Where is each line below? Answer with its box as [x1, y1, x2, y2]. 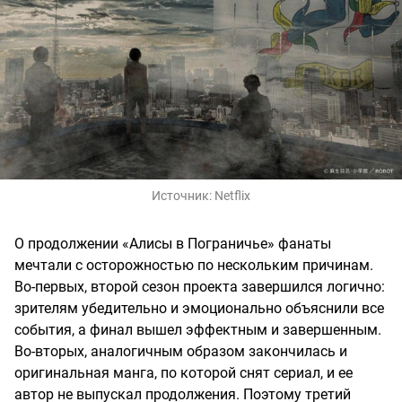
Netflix [214, 188, 250, 203]
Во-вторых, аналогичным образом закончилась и [14, 342, 347, 360]
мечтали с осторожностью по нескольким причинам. [14, 256, 373, 274]
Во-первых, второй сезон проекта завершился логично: [14, 277, 385, 295]
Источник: [152, 188, 214, 203]
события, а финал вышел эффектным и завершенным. [14, 320, 381, 338]
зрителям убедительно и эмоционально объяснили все [14, 299, 384, 317]
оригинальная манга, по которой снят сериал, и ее [14, 363, 353, 381]
